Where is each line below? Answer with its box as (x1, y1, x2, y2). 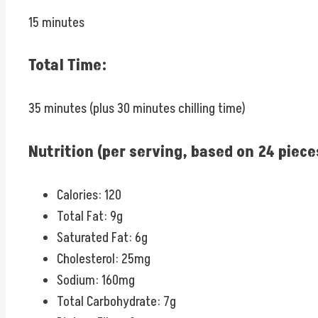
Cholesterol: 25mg (57, 249, 150, 268)
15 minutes (28, 13, 84, 32)
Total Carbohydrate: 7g (57, 292, 176, 311)
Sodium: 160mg (57, 270, 135, 290)
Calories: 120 (57, 185, 121, 204)
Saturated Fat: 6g (57, 228, 148, 247)
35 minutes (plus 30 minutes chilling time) (28, 99, 246, 119)
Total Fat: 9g (57, 207, 123, 226)
